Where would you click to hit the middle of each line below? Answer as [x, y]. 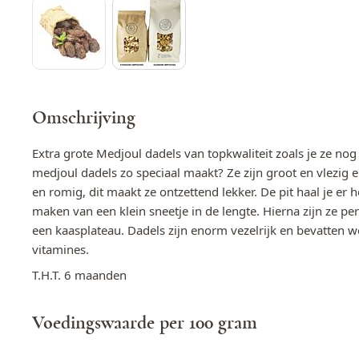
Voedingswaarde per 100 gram [145, 323]
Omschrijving [84, 117]
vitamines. [62, 249]
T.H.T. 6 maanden [79, 274]
